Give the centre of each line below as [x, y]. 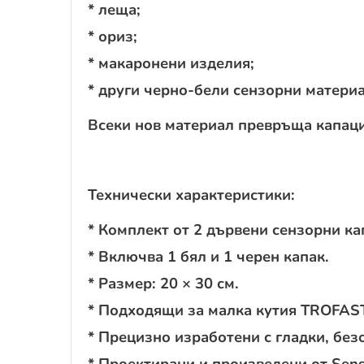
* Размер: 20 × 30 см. [163, 283]
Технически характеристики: [191, 194]
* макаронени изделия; [171, 63]
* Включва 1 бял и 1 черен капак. [208, 256]
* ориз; [113, 36]
